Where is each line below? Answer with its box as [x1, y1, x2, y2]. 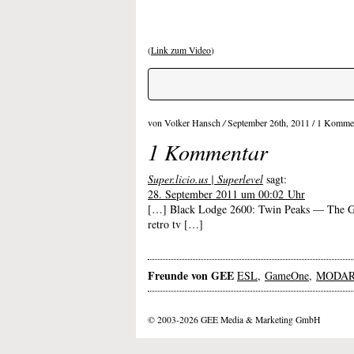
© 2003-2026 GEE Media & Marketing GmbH [148, 314, 320, 326]
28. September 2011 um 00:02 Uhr [148, 186, 305, 201]
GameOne [265, 268, 309, 283]
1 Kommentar [148, 137, 268, 167]
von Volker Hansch [148, 116, 223, 129]
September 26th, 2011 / [228, 116, 317, 129]
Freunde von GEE [148, 267, 234, 284]
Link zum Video [151, 44, 211, 56]
